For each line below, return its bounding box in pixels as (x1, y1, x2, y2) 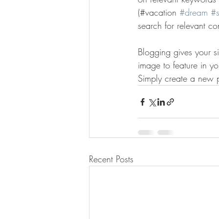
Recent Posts (89, 153, 133, 165)
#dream (179, 6, 208, 19)
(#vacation (138, 6, 179, 19)
